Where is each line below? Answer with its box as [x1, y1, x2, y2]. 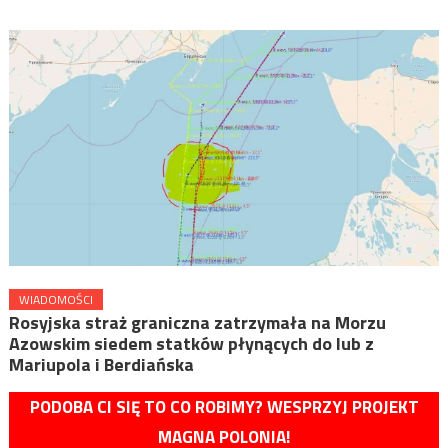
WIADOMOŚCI [18, 290, 93, 310]
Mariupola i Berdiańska [8, 351, 194, 379]
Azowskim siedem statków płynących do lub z [8, 330, 374, 358]
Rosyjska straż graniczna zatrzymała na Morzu [8, 309, 386, 337]
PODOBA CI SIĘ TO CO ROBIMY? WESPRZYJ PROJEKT [29, 394, 419, 421]
